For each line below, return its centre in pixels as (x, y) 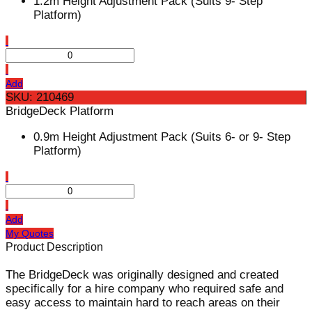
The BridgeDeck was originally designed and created (142, 274)
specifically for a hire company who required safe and (145, 288)
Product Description (54, 247)
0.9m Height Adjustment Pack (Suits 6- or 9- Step (162, 136)
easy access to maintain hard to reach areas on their (143, 302)
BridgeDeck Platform (60, 111)
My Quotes (30, 233)
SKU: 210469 (40, 97)
